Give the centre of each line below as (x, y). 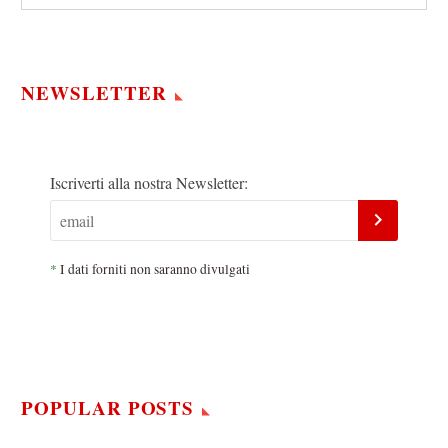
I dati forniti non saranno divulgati (153, 269)
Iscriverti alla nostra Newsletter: (149, 182)
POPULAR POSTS (108, 408)
